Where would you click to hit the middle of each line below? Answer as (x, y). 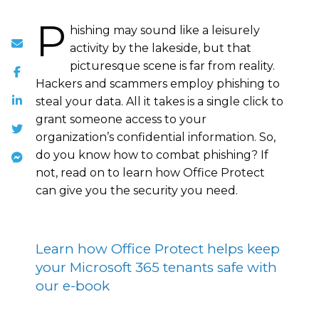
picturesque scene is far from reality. (172, 66)
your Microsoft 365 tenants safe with (156, 267)
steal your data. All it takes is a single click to (159, 101)
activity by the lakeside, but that (161, 48)
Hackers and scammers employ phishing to (158, 83)
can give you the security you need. (137, 190)
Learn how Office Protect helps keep (158, 249)
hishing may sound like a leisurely (165, 30)
